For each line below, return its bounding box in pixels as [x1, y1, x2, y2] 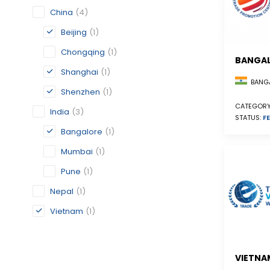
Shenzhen [61, 86, 100, 98]
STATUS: [235, 112, 263, 122]
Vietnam [50, 206, 83, 217]
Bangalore [61, 126, 102, 137]
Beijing [61, 27, 87, 38]
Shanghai [61, 66, 98, 78]
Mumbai [61, 146, 93, 157]
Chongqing [61, 46, 105, 58]
